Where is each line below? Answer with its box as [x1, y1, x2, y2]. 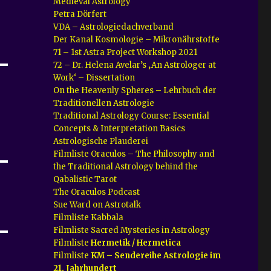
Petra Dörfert [53, 8, 109, 19]
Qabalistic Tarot [53, 174, 117, 184]
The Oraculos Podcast [53, 186, 140, 197]
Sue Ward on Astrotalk [53, 199, 142, 210]
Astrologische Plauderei [53, 135, 149, 146]
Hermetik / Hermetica [91, 237, 181, 248]
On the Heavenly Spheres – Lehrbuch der [53, 85, 217, 96]
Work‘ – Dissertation [53, 72, 135, 83]
